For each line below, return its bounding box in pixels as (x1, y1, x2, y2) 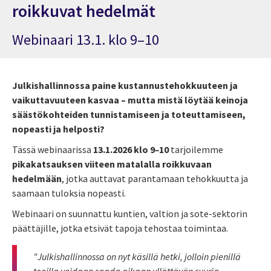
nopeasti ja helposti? (12, 122, 105, 135)
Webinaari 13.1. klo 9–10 (12, 30, 159, 49)
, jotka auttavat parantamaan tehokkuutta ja (62, 172, 248, 184)
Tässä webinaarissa (12, 143, 93, 155)
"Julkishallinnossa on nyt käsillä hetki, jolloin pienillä (33, 250, 241, 263)
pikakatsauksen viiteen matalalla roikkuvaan (12, 157, 212, 170)
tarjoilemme (169, 143, 223, 155)
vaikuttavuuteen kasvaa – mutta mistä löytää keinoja (12, 93, 248, 106)
